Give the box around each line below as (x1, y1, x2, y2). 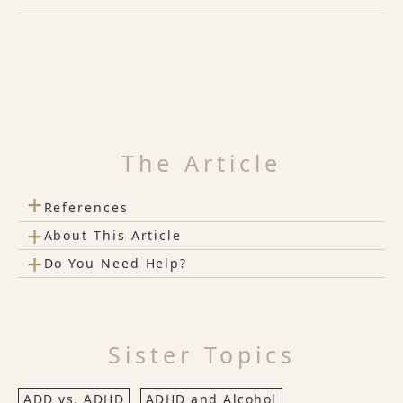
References (43, 199, 129, 216)
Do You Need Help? (43, 255, 188, 272)
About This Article (43, 227, 183, 244)
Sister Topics (107, 339, 296, 370)
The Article (121, 148, 282, 178)
